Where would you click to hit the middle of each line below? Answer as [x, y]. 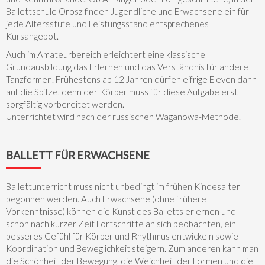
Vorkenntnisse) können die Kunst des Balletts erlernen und [121, 211]
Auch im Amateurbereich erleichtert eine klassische [106, 55]
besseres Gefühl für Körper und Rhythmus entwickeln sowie [122, 236]
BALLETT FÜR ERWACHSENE [78, 155]
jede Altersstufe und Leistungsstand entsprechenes [107, 24]
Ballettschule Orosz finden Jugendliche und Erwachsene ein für [127, 12]
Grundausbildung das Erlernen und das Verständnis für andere [127, 67]
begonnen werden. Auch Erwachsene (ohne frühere [106, 199]
